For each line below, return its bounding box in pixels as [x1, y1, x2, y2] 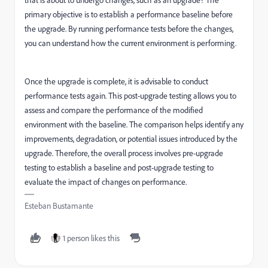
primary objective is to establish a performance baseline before [25, 9, 233, 20]
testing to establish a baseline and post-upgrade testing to [25, 162, 214, 173]
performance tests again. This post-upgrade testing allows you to [25, 90, 236, 101]
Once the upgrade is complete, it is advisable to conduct [25, 76, 208, 87]
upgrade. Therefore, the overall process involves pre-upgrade [25, 148, 223, 159]
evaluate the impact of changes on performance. [25, 176, 187, 187]
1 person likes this [63, 233, 120, 243]
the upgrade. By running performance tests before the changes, [25, 23, 233, 34]
